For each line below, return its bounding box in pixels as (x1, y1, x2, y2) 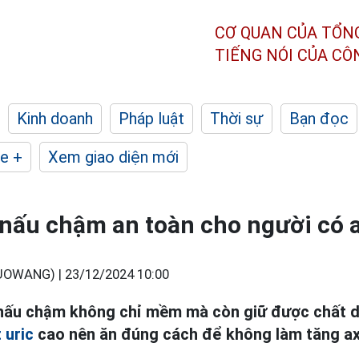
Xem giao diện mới (48, 147, 179, 167)
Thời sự (210, 109, 264, 128)
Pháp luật (119, 109, 184, 128)
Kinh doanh (17, 109, 93, 128)
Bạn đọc (289, 109, 349, 128)
